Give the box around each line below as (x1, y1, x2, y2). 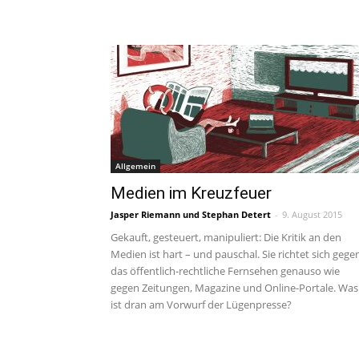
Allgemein (115, 160, 155, 171)
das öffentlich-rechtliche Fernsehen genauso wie (111, 264, 340, 278)
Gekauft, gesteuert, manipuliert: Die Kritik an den (111, 230, 341, 244)
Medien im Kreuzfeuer (111, 184, 272, 203)
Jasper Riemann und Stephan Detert (111, 208, 271, 220)
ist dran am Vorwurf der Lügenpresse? (111, 297, 292, 312)
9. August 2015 (282, 208, 342, 220)
